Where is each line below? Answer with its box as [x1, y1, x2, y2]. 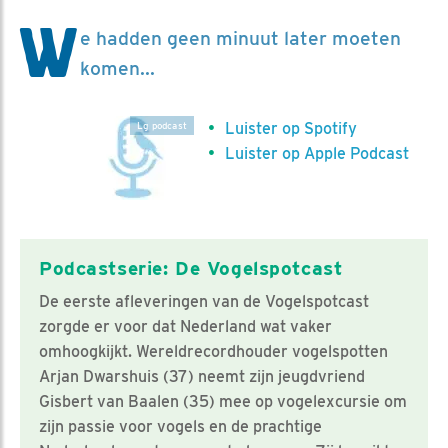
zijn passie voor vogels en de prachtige [39, 416, 322, 436]
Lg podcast [137, 119, 187, 131]
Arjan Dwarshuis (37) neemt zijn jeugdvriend [39, 366, 365, 386]
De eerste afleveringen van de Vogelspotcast [39, 291, 369, 311]
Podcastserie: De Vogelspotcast [39, 256, 343, 280]
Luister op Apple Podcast [225, 143, 410, 163]
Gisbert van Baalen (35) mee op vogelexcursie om [39, 391, 407, 411]
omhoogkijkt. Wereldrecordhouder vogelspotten [39, 341, 388, 361]
